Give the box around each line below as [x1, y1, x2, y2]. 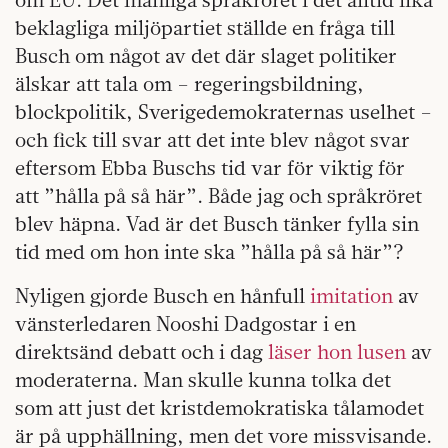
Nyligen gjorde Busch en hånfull [15, 283, 310, 309]
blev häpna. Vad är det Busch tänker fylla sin [15, 211, 419, 237]
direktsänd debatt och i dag [15, 339, 268, 365]
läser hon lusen [268, 339, 406, 365]
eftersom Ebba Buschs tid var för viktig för [15, 155, 405, 181]
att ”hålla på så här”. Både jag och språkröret [15, 183, 422, 209]
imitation [310, 283, 393, 309]
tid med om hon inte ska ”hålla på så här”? [15, 239, 409, 265]
